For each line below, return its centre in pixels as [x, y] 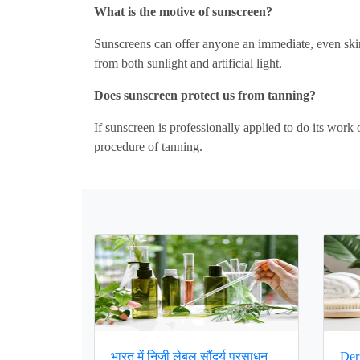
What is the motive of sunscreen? [183, 11]
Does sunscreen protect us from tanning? [205, 95]
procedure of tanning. [148, 146]
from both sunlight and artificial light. [188, 63]
